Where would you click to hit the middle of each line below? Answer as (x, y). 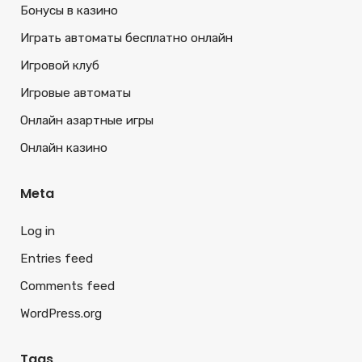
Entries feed (57, 259)
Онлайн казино (64, 148)
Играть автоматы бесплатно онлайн (126, 38)
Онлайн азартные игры (87, 120)
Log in (38, 231)
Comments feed (67, 286)
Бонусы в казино (69, 11)
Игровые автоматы (76, 93)
